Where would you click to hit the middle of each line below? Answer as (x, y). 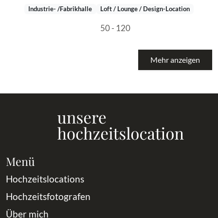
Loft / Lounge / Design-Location (145, 9)
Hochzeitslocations (45, 179)
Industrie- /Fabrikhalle (60, 9)
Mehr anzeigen (175, 59)
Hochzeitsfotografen (48, 196)
